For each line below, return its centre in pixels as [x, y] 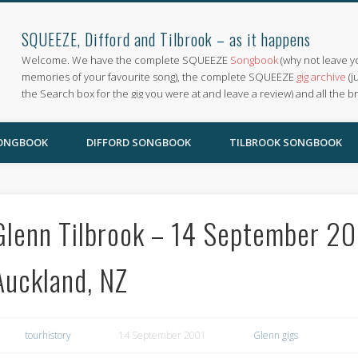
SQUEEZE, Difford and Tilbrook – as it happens [167, 39]
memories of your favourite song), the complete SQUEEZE [159, 77]
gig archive [322, 77]
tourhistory [48, 335]
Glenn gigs [275, 335]
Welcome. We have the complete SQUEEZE [126, 60]
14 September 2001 [162, 335]
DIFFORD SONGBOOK [139, 142]
